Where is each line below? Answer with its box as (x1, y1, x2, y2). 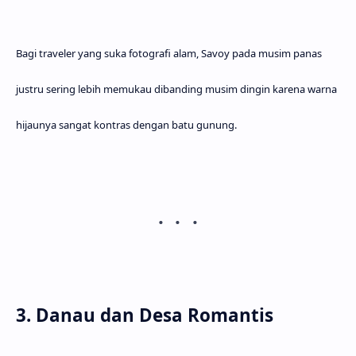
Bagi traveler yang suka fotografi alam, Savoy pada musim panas (16, 45, 322, 60)
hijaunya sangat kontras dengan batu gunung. (16, 117, 237, 132)
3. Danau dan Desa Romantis (16, 302, 273, 327)
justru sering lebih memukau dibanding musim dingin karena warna (16, 81, 337, 96)
